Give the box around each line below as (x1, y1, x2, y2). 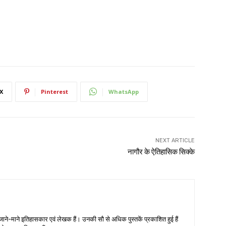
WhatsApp (108, 87, 139, 95)
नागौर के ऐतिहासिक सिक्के (127, 147, 195, 156)
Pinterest (41, 87, 68, 95)
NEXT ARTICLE (155, 137, 195, 144)
